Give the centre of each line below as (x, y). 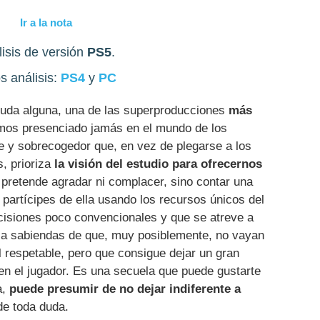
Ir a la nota (46, 23)
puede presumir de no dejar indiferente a (125, 289)
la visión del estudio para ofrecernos (158, 164)
